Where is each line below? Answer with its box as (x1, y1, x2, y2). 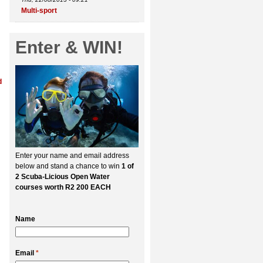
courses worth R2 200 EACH (15, 183, 111, 191)
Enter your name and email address (15, 151, 129, 160)
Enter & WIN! (15, 38, 123, 57)
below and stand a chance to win (15, 162, 122, 170)
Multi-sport (21, 6, 57, 15)
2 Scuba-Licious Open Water (15, 173, 110, 181)
